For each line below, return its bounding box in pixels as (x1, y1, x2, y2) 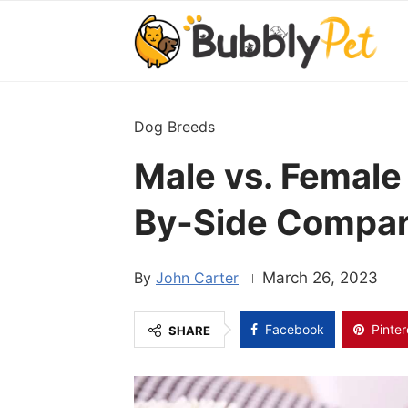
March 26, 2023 (262, 269, 378, 287)
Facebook (265, 321, 324, 337)
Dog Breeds (134, 117, 215, 136)
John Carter (156, 269, 239, 287)
